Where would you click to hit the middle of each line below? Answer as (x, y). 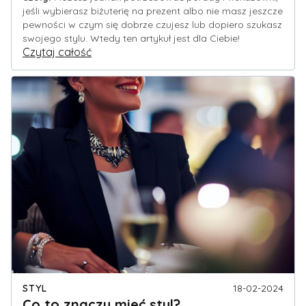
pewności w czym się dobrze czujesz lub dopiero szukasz (152, 25)
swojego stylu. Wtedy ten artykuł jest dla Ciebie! (131, 39)
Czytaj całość (57, 52)
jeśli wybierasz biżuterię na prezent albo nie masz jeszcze (153, 11)
